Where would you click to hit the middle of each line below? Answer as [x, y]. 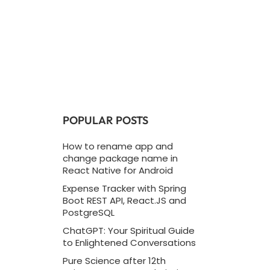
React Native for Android [118, 170]
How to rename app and [118, 146]
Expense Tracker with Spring [124, 188]
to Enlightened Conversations [129, 243]
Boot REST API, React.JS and [124, 200]
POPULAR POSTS [105, 120]
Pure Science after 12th [114, 261]
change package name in [120, 158]
